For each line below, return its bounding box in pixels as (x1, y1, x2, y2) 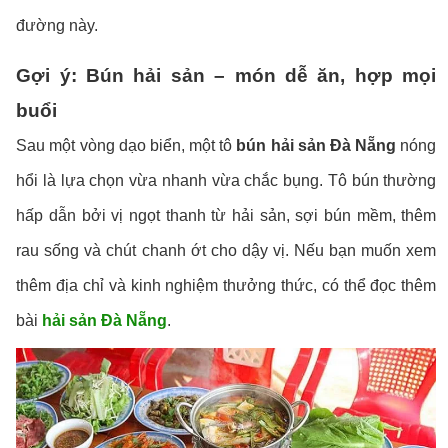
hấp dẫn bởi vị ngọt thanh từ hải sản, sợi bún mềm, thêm (16, 206, 437, 224)
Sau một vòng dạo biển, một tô (16, 136, 237, 154)
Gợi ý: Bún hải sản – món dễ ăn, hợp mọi (16, 64, 437, 86)
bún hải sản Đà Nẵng (236, 136, 397, 154)
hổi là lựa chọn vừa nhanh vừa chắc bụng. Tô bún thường (16, 171, 437, 189)
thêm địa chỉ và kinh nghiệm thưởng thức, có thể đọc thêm (16, 276, 437, 294)
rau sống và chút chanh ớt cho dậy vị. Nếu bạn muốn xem (16, 241, 437, 259)
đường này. (16, 16, 99, 34)
